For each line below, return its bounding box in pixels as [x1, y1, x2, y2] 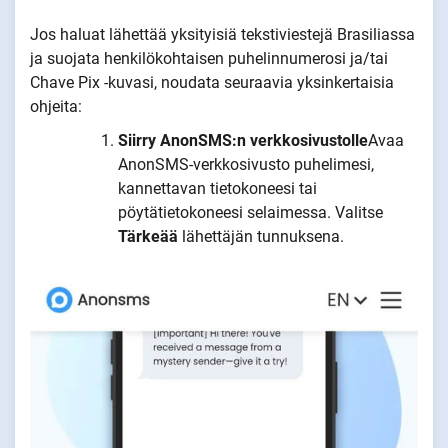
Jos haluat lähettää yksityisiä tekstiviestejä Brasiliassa [30, 25, 415, 45]
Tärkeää [118, 227, 182, 247]
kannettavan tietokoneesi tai [118, 179, 317, 199]
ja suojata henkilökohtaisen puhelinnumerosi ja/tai [30, 49, 388, 69]
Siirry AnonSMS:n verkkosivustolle [118, 131, 368, 151]
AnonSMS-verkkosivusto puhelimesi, [118, 155, 374, 175]
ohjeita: [30, 97, 82, 117]
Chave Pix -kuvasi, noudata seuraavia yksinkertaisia [30, 73, 394, 93]
